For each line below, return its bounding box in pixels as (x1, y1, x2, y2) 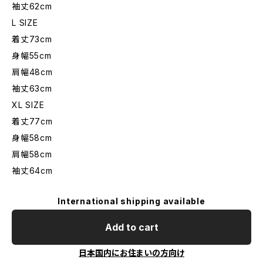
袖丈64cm (12, 166, 53, 176)
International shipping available (58, 196, 205, 206)
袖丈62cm (12, 1, 52, 11)
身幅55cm (12, 50, 52, 60)
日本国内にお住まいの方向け (79, 248, 184, 258)
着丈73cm (12, 34, 52, 44)
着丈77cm (12, 116, 53, 126)
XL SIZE (12, 100, 45, 110)
